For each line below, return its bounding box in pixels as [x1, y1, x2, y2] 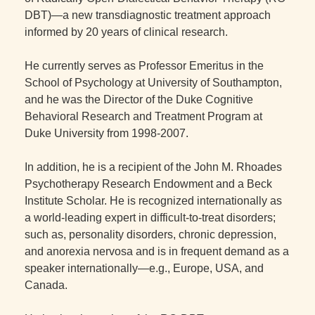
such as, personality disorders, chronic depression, [25, 229, 276, 240]
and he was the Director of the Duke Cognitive [25, 94, 253, 105]
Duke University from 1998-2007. [25, 127, 188, 139]
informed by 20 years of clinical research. [25, 26, 228, 38]
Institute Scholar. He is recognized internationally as [25, 195, 282, 207]
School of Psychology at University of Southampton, [25, 77, 282, 89]
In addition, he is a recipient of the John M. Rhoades [25, 161, 282, 173]
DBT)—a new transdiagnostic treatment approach [25, 9, 271, 21]
